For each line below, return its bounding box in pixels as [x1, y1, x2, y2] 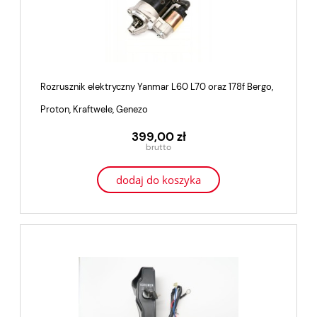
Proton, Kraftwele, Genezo [40, 103, 148, 116]
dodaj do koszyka [116, 173, 201, 188]
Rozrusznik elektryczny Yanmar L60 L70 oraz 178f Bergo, [40, 81, 273, 93]
